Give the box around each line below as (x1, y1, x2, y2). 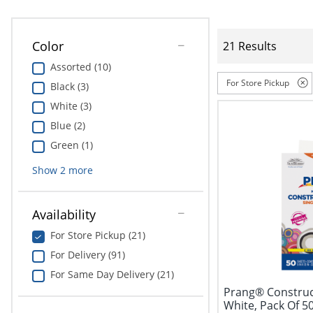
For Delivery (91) (50, 248, 125, 262)
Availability (31, 206, 96, 224)
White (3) (50, 99, 92, 113)
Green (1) (50, 138, 93, 152)
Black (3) (50, 80, 89, 94)
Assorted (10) (50, 60, 111, 74)
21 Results (222, 38, 277, 54)
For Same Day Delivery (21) (50, 268, 174, 282)
